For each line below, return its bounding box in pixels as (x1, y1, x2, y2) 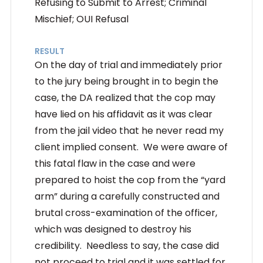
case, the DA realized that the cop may (34, 90, 215, 104)
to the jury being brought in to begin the (34, 74, 218, 88)
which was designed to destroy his (34, 222, 191, 236)
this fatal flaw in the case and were (34, 156, 195, 170)
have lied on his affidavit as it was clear (34, 107, 213, 121)
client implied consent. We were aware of (34, 140, 228, 154)
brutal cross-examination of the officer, (34, 205, 217, 220)
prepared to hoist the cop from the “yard (34, 173, 225, 187)
